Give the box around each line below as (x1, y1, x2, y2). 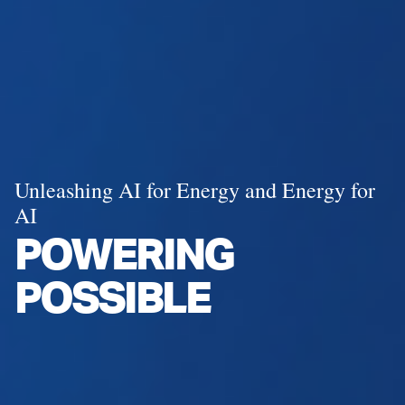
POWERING (14, 239, 233, 282)
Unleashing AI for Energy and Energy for (14, 175, 375, 204)
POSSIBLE (14, 282, 210, 325)
